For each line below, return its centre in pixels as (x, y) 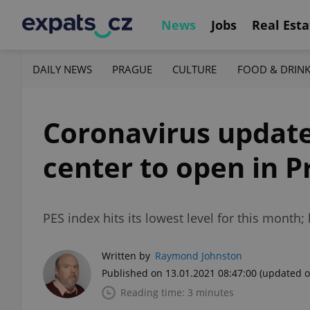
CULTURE (195, 69)
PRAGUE (133, 69)
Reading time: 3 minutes (177, 292)
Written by (126, 256)
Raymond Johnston (199, 256)
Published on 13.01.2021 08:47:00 (179, 273)
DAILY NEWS (62, 69)
